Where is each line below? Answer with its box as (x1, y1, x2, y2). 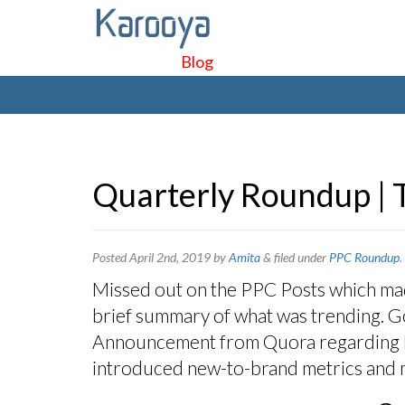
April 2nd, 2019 (129, 250, 211, 265)
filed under (271, 250, 329, 265)
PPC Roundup (329, 250, 400, 265)
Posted (92, 250, 129, 265)
